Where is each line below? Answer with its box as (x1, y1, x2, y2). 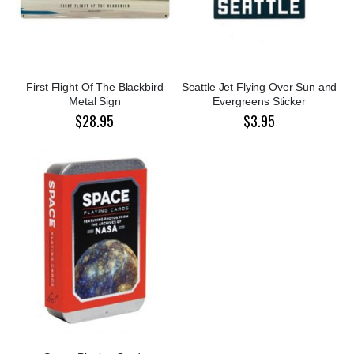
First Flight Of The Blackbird (26, 81, 164, 94)
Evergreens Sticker (213, 95, 306, 108)
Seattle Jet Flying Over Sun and (181, 81, 337, 94)
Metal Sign (69, 95, 121, 108)
